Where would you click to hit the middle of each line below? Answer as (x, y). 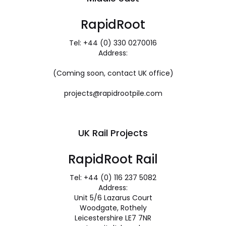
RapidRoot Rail (113, 159)
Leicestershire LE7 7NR (113, 218)
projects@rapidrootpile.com (113, 93)
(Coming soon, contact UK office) (113, 73)
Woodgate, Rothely (113, 208)
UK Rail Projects (113, 133)
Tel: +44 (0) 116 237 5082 (113, 178)
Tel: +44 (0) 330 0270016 (113, 43)
